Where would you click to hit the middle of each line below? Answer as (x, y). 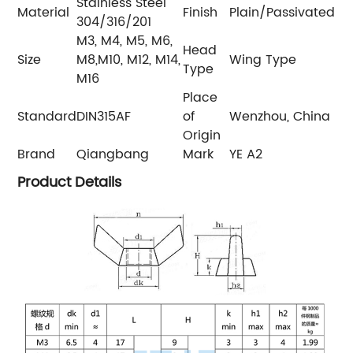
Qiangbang (113, 154)
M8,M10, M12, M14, (129, 59)
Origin (202, 135)
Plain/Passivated (282, 12)
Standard (47, 116)
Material (44, 12)
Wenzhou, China (280, 116)
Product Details (70, 182)
